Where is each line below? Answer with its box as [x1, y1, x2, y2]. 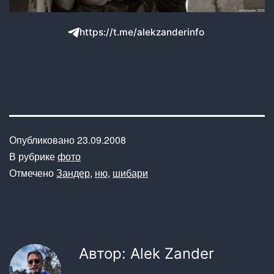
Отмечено [9, 165, 56, 180]
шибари [113, 165, 148, 180]
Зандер [56, 165, 90, 180]
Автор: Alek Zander [79, 244, 214, 262]
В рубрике [9, 149, 57, 163]
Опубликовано [9, 132, 77, 147]
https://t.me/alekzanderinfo [79, 26, 204, 38]
